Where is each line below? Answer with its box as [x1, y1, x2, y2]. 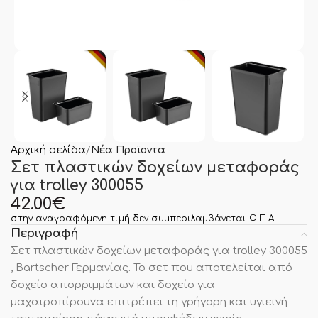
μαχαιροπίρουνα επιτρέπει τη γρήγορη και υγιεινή [11, 296, 287, 309]
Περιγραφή [11, 227, 78, 241]
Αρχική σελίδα [11, 145, 86, 156]
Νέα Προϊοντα [91, 145, 165, 156]
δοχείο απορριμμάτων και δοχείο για [11, 279, 215, 292]
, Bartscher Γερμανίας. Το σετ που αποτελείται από [11, 262, 292, 275]
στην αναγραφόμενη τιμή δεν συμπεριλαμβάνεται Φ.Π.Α [11, 214, 274, 224]
